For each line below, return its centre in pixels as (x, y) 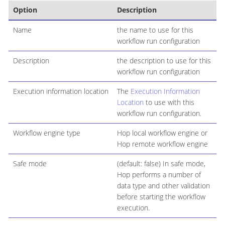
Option (25, 10)
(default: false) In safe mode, (161, 164)
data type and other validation (163, 186)
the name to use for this (155, 30)
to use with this (169, 102)
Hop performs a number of (159, 175)
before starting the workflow (161, 197)
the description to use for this (164, 61)
